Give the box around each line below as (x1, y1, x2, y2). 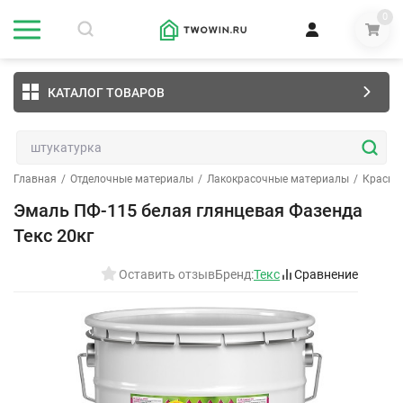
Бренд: (215, 267, 254, 282)
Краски (363, 173, 399, 185)
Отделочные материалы (70, 173, 193, 185)
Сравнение (294, 267, 358, 282)
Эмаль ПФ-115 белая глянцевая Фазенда (13, 200, 363, 221)
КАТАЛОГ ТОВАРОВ (48, 85, 165, 100)
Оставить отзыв (119, 267, 215, 282)
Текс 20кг (13, 225, 94, 246)
